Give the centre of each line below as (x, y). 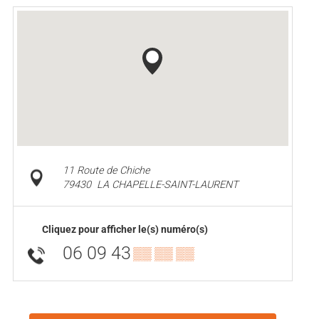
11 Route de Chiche (106, 170)
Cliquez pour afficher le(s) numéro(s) (125, 229)
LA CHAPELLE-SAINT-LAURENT (167, 184)
